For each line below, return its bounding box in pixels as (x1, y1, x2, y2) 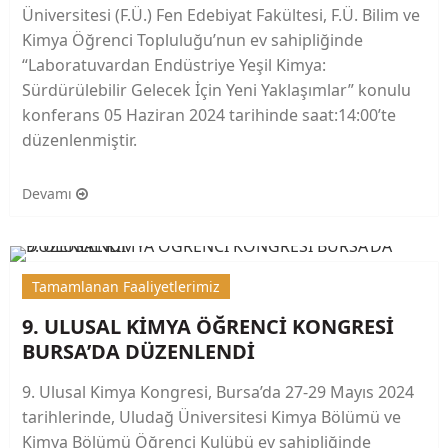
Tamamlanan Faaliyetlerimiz (32, 277, 220, 297)
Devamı (22, 184, 76, 204)
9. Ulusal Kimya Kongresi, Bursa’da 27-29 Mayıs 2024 (22, 381, 414, 404)
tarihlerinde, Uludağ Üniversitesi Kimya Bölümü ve (22, 406, 401, 429)
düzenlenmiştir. (22, 129, 137, 152)
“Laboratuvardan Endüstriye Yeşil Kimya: (22, 54, 326, 77)
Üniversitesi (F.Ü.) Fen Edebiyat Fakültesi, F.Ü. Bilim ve (22, 4, 420, 27)
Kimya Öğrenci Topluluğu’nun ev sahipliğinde (22, 29, 363, 52)
